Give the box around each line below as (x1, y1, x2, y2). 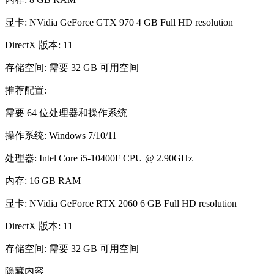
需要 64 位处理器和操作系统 (5, 108, 127, 118)
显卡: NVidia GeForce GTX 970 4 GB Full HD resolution (5, 17, 233, 28)
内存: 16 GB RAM (5, 176, 81, 186)
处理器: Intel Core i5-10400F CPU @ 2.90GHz (5, 153, 193, 163)
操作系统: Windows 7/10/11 (5, 130, 117, 141)
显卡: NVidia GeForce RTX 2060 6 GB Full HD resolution (5, 198, 237, 209)
